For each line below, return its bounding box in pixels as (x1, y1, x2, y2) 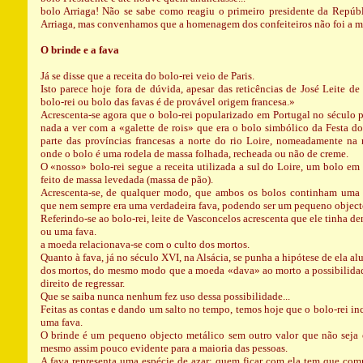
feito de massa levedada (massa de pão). (40, 173, 213, 186)
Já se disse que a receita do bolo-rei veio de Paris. (40, 70, 254, 82)
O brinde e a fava (40, 44, 119, 56)
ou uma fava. (40, 225, 96, 237)
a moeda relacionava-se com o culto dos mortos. (40, 238, 250, 250)
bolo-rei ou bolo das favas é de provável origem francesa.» (40, 96, 295, 108)
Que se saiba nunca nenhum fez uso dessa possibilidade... (40, 290, 290, 302)
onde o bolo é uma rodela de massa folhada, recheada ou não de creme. (40, 147, 348, 160)
